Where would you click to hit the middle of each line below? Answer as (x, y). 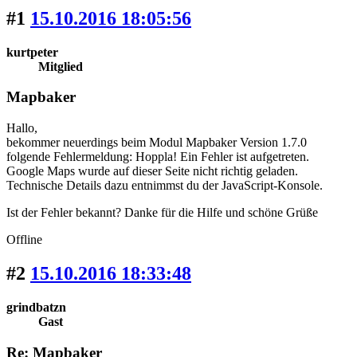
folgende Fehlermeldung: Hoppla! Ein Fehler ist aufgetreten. (158, 157)
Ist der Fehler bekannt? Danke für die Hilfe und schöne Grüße (162, 213)
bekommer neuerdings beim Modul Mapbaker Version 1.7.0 (157, 143)
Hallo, (22, 128)
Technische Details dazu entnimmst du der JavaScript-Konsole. (165, 186)
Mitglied (61, 66)
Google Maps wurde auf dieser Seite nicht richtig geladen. (152, 171)
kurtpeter (32, 52)
